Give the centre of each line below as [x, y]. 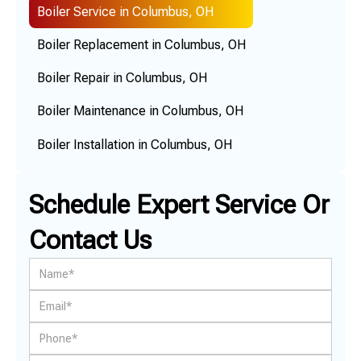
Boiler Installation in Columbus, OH [134, 144]
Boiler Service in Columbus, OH [125, 11]
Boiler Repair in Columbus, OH [122, 78]
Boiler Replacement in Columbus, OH [141, 45]
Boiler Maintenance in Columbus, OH [140, 111]
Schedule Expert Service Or [179, 205]
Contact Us [90, 241]
